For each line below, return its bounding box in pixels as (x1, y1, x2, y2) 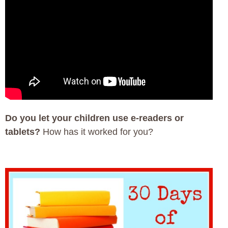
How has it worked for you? (40, 127, 153, 137)
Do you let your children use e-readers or (5, 113, 184, 123)
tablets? (5, 127, 40, 137)
